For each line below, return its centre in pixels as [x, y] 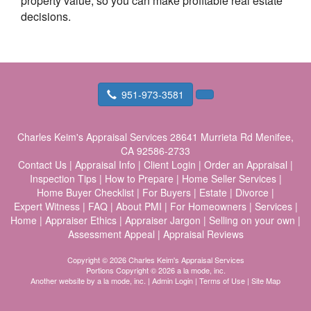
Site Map [266, 280]
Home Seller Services [229, 178]
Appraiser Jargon [163, 220]
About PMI [138, 206]
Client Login [170, 165]
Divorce [252, 192]
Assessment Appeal [111, 234]
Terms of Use [222, 280]
